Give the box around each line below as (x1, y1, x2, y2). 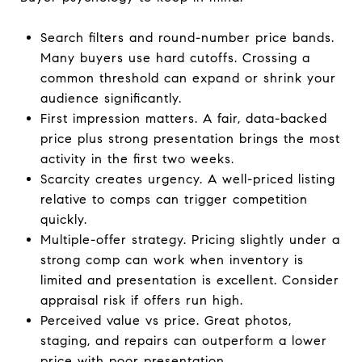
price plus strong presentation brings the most (40, 130, 340, 146)
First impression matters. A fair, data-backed (40, 110, 327, 126)
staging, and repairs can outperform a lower (40, 332, 327, 348)
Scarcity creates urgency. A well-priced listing (40, 170, 335, 187)
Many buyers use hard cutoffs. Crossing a (40, 49, 310, 65)
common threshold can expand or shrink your (40, 69, 336, 86)
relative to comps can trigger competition (40, 191, 308, 207)
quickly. (40, 211, 87, 227)
